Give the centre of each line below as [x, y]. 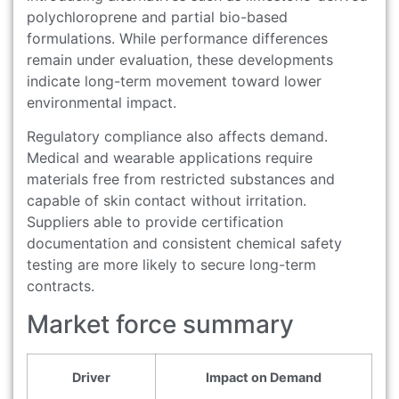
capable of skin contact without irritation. [167, 201]
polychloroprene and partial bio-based [157, 16]
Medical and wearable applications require [170, 158]
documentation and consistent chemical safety [184, 244]
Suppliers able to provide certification [155, 222]
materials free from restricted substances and [181, 179]
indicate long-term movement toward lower [174, 81]
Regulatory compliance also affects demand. [177, 137]
